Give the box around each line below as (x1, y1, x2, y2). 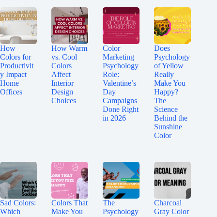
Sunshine (154, 122, 183, 131)
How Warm (51, 44, 88, 52)
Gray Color (154, 207, 189, 216)
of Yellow (154, 61, 184, 70)
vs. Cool (51, 52, 77, 61)
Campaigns (103, 96, 138, 105)
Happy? (154, 87, 179, 96)
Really (154, 70, 174, 78)
